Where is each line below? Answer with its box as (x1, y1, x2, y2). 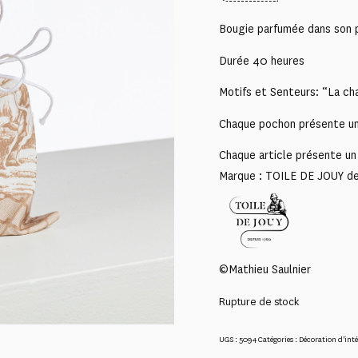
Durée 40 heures (219, 53, 304, 69)
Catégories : (258, 333, 299, 344)
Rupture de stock (219, 295, 299, 309)
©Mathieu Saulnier (219, 262, 311, 278)
